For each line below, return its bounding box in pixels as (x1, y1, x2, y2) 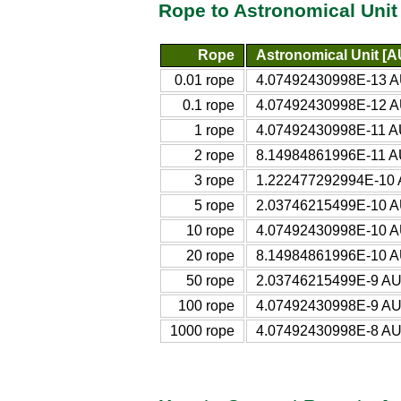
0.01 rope (175, 72, 235, 88)
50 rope (186, 272, 235, 288)
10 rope (186, 222, 235, 238)
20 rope (186, 247, 235, 263)
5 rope (194, 197, 235, 213)
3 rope (194, 172, 235, 188)
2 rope (194, 147, 235, 163)
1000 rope (170, 322, 235, 338)
